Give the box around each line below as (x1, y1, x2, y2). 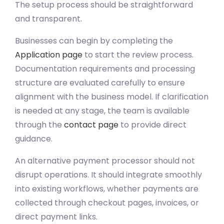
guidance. (15, 132, 52, 144)
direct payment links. (15, 210, 97, 222)
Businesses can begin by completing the (15, 34, 173, 46)
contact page (64, 118, 118, 130)
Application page (15, 48, 82, 60)
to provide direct (118, 118, 186, 130)
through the (15, 118, 64, 130)
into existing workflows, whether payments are (15, 182, 198, 194)
